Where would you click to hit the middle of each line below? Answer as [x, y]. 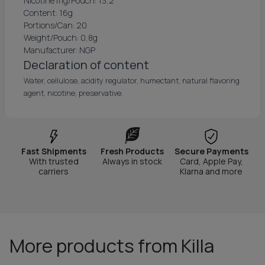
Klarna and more [211, 171]
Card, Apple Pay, [211, 161]
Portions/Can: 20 [55, 25]
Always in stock [132, 161]
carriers [54, 171]
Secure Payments [211, 151]
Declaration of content [86, 65]
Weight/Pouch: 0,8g [61, 38]
